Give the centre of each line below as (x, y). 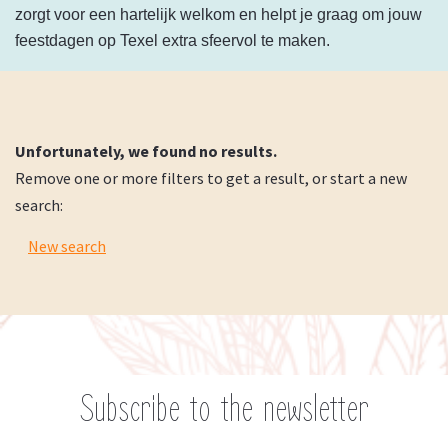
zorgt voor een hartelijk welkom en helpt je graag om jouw (218, 14)
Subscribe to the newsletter (224, 409)
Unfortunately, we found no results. (146, 151)
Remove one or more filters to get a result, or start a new (211, 178)
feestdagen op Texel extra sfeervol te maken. (172, 40)
